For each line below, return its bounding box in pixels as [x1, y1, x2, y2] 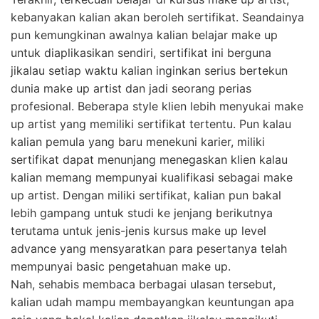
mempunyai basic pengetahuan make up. [11, 259, 231, 274]
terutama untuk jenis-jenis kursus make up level [11, 224, 266, 239]
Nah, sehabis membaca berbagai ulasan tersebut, [11, 277, 276, 292]
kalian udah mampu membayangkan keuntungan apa [11, 295, 294, 310]
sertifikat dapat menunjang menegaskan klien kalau [11, 152, 288, 167]
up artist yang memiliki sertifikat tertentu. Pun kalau [11, 117, 291, 132]
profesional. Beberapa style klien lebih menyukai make [11, 99, 303, 114]
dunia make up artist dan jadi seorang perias [11, 81, 251, 96]
